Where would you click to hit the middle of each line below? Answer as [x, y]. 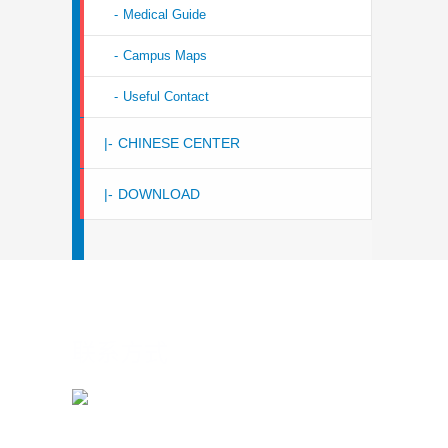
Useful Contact [166, 96]
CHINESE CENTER [179, 143]
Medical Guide [164, 14]
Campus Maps [165, 55]
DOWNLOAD [159, 194]
